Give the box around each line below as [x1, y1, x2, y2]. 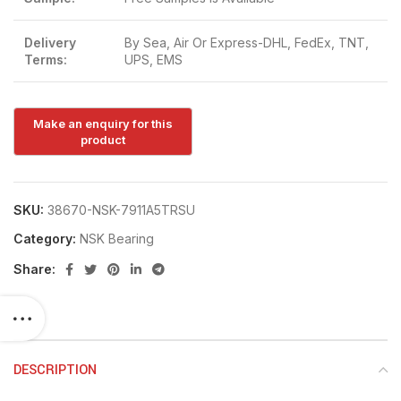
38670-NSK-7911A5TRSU [47, 201, 195, 218]
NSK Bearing [80, 230, 154, 246]
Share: [13, 260, 55, 277]
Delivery [24, 35, 76, 50]
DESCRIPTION [13, 360, 97, 380]
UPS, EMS [124, 52, 183, 67]
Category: [13, 230, 76, 246]
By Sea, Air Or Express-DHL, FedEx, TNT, [124, 35, 369, 50]
